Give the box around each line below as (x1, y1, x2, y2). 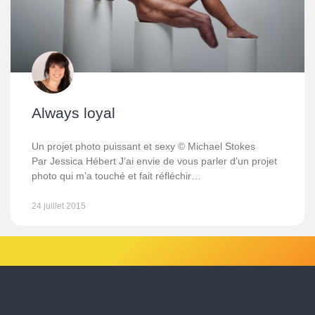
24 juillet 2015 (32, 201, 86, 211)
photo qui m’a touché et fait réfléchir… (32, 170, 201, 181)
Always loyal (32, 105, 115, 121)
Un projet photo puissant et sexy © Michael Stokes (32, 141, 255, 152)
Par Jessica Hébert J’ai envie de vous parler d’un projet (32, 155, 277, 167)
